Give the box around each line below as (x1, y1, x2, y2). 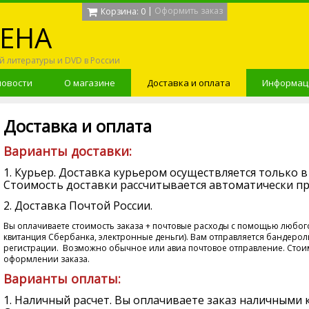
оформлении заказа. (3, 253, 90, 265)
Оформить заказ (154, 5, 223, 17)
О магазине (63, 77, 115, 89)
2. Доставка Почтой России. (3, 198, 152, 213)
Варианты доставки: (3, 143, 132, 159)
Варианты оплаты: (3, 270, 121, 287)
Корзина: (100, 6, 139, 17)
